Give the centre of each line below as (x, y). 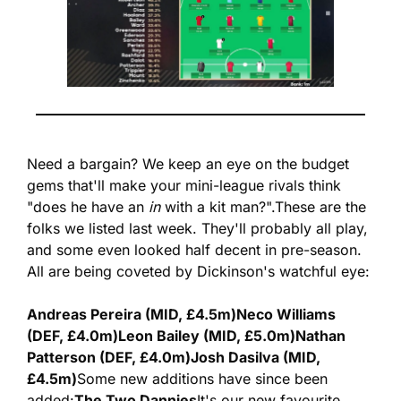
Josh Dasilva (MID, (256, 358)
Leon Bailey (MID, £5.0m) (207, 336)
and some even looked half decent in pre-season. (194, 250)
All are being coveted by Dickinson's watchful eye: (198, 272)
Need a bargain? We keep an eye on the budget (188, 164)
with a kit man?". (218, 207)
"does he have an (88, 207)
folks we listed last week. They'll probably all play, (197, 229)
